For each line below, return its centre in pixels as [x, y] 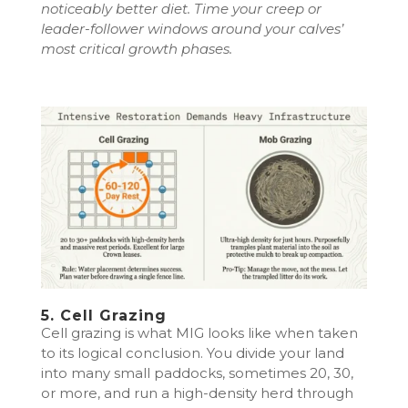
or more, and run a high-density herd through [197, 393]
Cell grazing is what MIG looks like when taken [199, 333]
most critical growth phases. [136, 49]
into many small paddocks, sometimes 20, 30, [197, 373]
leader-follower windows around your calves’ [192, 29]
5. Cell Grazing [103, 316]
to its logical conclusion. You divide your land [192, 353]
